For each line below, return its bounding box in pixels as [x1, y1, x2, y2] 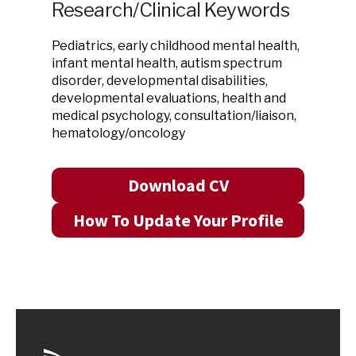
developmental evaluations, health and [52, 91, 286, 106]
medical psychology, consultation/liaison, [52, 108, 296, 123]
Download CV [127, 174, 229, 196]
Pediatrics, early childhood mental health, [52, 38, 300, 53]
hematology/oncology [52, 126, 185, 141]
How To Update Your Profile [72, 209, 284, 231]
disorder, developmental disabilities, [52, 73, 268, 88]
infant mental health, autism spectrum [52, 56, 282, 71]
